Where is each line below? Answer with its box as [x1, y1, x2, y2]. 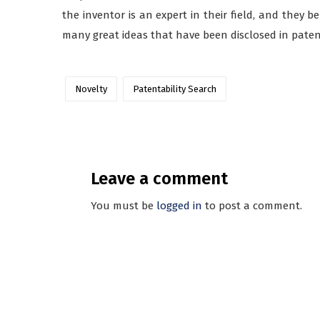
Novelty [75, 83, 107, 94]
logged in [156, 199, 202, 212]
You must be [91, 199, 156, 212]
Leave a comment [91, 168, 228, 189]
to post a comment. [202, 199, 302, 212]
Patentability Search [133, 83, 216, 94]
